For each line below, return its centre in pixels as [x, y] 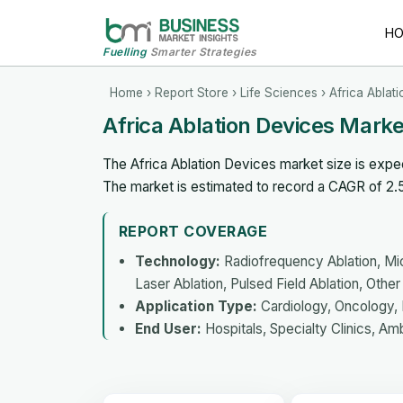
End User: [168, 328]
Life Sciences [279, 92]
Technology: [178, 261]
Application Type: [196, 306]
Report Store [192, 92]
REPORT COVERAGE [193, 231]
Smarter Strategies [202, 51]
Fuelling [125, 51]
